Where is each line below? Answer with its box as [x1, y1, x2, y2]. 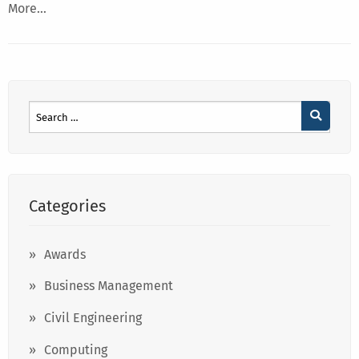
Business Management [44, 278, 173, 294]
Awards [44, 246, 86, 262]
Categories [29, 196, 106, 216]
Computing [44, 342, 107, 357]
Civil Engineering [44, 310, 142, 326]
